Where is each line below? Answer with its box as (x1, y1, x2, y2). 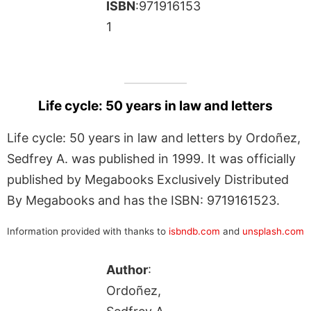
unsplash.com (242, 225, 304, 237)
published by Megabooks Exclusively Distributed (7, 171, 289, 187)
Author (106, 262, 148, 277)
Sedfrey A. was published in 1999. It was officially (7, 151, 296, 166)
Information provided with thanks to (7, 225, 169, 237)
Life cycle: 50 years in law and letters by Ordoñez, (7, 130, 301, 145)
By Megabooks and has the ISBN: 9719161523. (7, 192, 280, 208)
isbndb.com (169, 225, 220, 237)
